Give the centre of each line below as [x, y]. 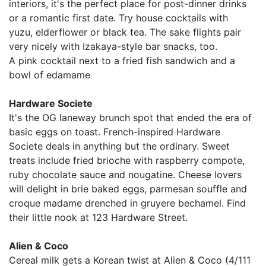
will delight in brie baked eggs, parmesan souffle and [128, 189]
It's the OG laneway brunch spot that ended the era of [130, 117]
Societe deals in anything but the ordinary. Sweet [119, 146]
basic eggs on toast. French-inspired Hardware [115, 132]
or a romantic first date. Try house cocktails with [118, 18]
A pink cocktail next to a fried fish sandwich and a [122, 60]
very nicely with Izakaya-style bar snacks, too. [113, 46]
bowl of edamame [50, 75]
